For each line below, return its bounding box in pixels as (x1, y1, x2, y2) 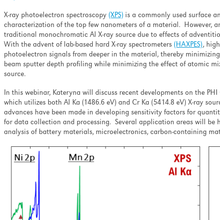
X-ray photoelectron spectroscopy (4, 12, 109, 20)
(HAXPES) (174, 41, 203, 49)
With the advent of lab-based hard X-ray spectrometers (4, 41, 174, 49)
